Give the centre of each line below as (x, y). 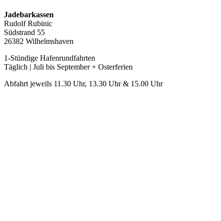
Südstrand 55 (24, 32)
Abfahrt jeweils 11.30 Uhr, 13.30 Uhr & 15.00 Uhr (83, 83)
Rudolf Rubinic (28, 23)
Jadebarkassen (29, 14)
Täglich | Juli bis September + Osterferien (68, 67)
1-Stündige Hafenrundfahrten (50, 58)
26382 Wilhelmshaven (39, 41)
